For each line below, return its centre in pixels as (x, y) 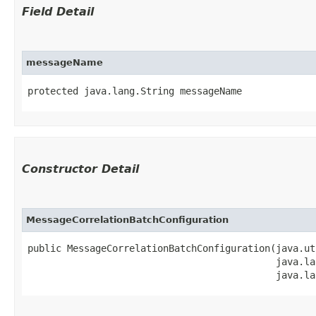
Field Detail (58, 11)
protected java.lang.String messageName (135, 91)
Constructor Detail (80, 169)
